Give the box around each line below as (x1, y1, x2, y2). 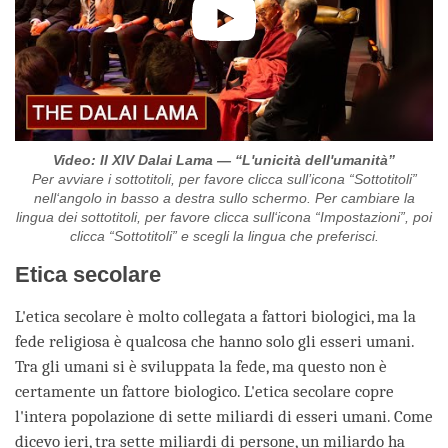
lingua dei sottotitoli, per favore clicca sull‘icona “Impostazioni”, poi (16, 209, 432, 226)
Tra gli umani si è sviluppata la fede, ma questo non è (15, 357, 387, 377)
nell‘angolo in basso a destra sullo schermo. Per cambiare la (33, 190, 415, 207)
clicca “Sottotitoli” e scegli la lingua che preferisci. (69, 228, 379, 245)
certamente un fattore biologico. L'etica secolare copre (15, 382, 394, 402)
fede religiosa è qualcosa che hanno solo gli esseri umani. (15, 332, 414, 352)
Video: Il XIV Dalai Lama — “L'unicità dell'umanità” (53, 152, 395, 169)
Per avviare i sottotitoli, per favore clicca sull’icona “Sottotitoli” (31, 171, 417, 188)
